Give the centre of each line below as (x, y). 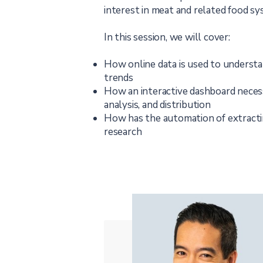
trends (119, 78)
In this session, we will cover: (167, 37)
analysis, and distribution (157, 105)
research (123, 132)
